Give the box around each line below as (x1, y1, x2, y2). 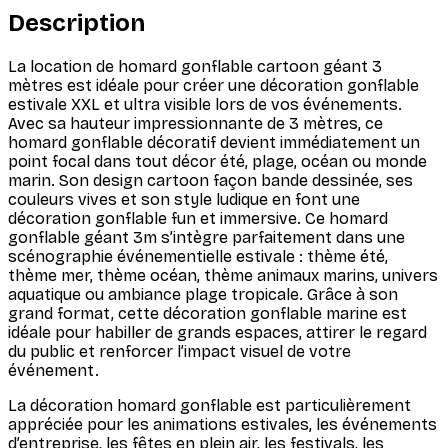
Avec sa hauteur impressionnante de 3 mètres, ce (8, 113, 383, 133)
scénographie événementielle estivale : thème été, (8, 246, 388, 266)
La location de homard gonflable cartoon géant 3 (8, 56, 382, 76)
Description (8, 8, 145, 37)
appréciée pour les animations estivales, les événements (8, 414, 437, 434)
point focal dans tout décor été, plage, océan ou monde (8, 151, 427, 171)
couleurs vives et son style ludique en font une (8, 189, 360, 209)
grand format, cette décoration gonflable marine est (8, 303, 407, 323)
